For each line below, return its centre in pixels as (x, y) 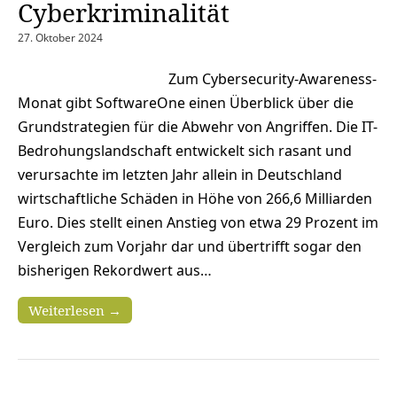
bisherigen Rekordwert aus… (115, 270)
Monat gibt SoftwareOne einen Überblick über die (186, 102)
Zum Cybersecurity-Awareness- (272, 78)
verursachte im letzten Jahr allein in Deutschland (180, 174)
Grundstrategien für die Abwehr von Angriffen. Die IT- (198, 126)
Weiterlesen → (75, 310)
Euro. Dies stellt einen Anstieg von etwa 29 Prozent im (198, 222)
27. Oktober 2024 (60, 37)
